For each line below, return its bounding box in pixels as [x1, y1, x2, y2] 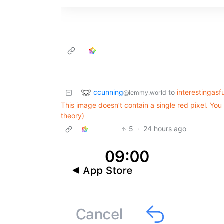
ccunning [93, 87, 123, 96]
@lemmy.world [123, 88, 166, 96]
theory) [61, 111, 84, 120]
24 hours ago [143, 124, 187, 133]
